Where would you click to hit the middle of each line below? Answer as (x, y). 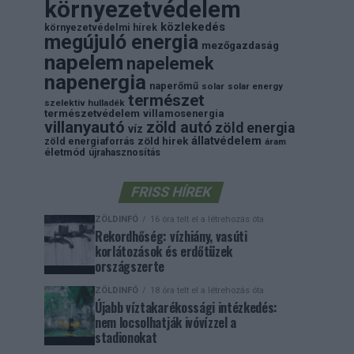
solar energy (255, 86)
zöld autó (179, 128)
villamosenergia (184, 113)
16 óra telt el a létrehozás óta (207, 219)
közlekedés (193, 27)
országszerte (130, 266)
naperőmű (174, 86)
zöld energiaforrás (89, 141)
